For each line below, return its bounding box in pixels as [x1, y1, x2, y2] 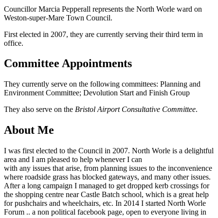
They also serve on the [4, 105, 75, 114]
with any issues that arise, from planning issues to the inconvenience [4, 164, 212, 173]
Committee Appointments [4, 57, 132, 70]
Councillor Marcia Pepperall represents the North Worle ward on [4, 4, 202, 13]
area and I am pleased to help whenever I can [4, 155, 142, 164]
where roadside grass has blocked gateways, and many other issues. [4, 173, 211, 182]
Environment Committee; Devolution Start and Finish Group [4, 89, 190, 97]
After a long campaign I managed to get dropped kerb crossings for [4, 182, 209, 190]
